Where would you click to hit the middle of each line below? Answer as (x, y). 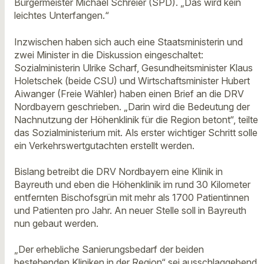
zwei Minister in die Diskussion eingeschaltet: (109, 55)
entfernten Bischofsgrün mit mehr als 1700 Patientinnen (132, 197)
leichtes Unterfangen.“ (62, 16)
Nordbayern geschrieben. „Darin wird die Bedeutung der (132, 106)
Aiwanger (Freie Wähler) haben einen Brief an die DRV (129, 93)
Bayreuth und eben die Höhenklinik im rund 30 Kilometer (132, 184)
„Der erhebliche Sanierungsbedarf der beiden (109, 250)
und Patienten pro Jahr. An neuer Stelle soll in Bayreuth (130, 210)
